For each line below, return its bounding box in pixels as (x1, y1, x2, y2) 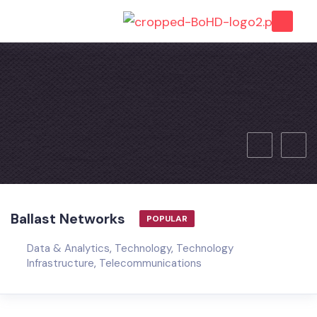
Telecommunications (99, 256, 202, 270)
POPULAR (146, 213, 188, 224)
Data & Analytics (27, 241, 110, 255)
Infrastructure (27, 256, 94, 270)
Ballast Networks (11, 209, 125, 228)
